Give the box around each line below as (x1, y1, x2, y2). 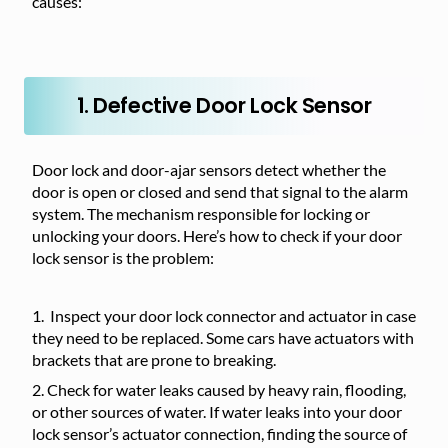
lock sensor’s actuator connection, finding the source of (32, 424, 407, 443)
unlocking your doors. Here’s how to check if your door (32, 226, 402, 245)
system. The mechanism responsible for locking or (32, 204, 370, 223)
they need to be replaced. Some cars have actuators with (32, 328, 414, 347)
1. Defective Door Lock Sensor (76, 91, 372, 120)
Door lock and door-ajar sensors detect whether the (32, 160, 386, 179)
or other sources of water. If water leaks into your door (32, 402, 402, 421)
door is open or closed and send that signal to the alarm (32, 182, 408, 201)
